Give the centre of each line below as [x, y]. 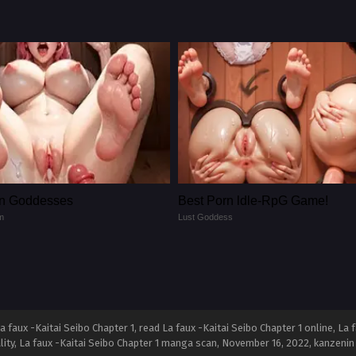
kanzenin [334, 342]
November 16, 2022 [265, 342]
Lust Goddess [205, 217]
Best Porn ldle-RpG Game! [253, 200]
